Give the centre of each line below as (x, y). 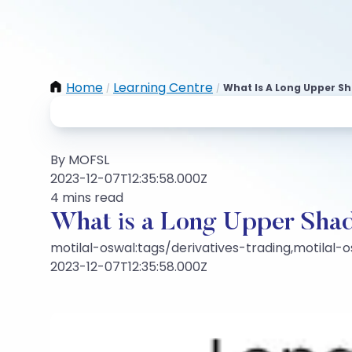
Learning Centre (163, 88)
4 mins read (87, 198)
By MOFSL (80, 160)
